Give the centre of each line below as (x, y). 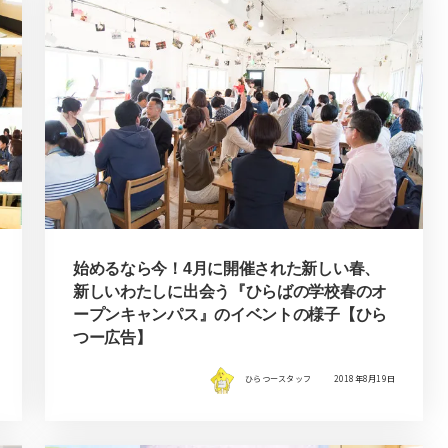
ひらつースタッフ (278, 379)
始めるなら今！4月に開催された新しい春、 (226, 268)
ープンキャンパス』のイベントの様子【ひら (229, 314)
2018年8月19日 (364, 379)
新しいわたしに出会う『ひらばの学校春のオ (229, 291)
